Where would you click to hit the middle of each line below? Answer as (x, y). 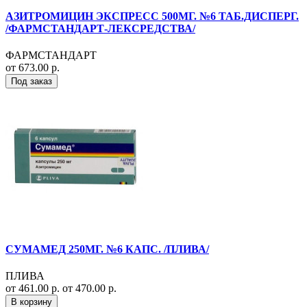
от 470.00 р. (89, 288)
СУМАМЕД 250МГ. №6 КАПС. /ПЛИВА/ (107, 249)
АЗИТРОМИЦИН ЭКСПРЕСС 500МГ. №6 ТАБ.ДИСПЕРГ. (152, 16)
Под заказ (32, 82)
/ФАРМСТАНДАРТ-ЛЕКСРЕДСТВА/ (100, 29)
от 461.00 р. (34, 288)
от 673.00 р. (33, 68)
